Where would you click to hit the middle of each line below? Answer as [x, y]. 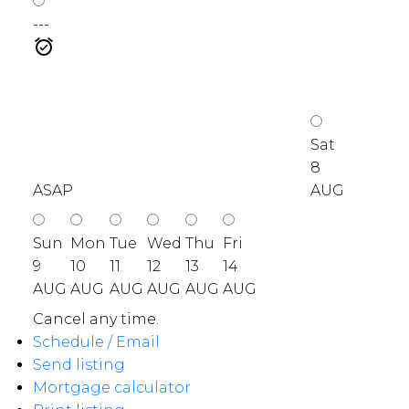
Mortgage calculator [111, 388]
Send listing [79, 365]
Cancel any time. [95, 320]
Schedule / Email [96, 342]
